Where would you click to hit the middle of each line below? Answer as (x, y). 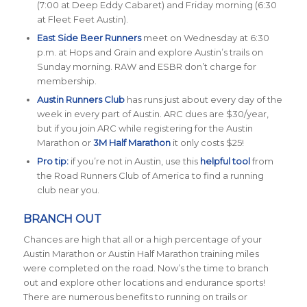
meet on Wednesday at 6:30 (205, 37)
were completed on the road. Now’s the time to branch (146, 268)
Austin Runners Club (81, 99)
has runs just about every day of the (203, 99)
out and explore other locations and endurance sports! (144, 282)
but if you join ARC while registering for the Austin (145, 128)
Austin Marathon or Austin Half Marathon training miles (141, 253)
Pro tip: (52, 161)
